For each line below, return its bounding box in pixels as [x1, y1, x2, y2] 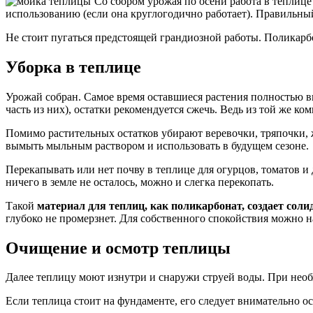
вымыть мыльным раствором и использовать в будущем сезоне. [6, 139, 309, 152]
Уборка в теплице [6, 57, 141, 76]
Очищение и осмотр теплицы [6, 238, 231, 257]
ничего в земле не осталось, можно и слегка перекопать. [6, 175, 274, 188]
